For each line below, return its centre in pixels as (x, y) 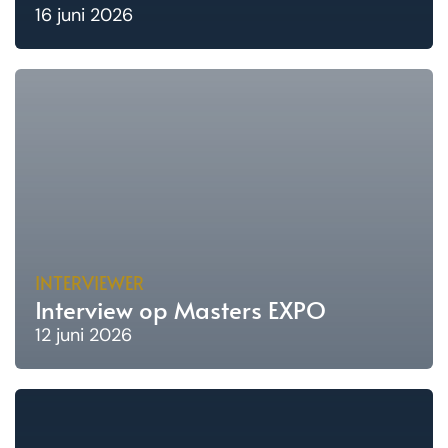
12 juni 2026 (83, 335)
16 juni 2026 (84, 15)
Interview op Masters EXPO (180, 310)
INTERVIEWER (89, 283)
